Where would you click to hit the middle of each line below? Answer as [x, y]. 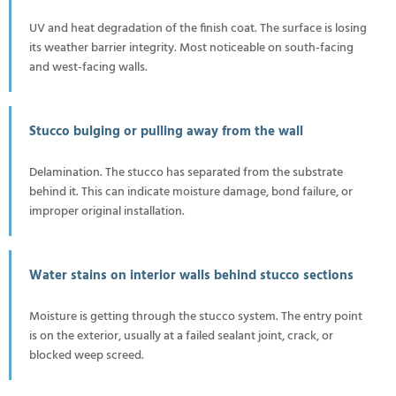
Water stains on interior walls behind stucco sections [191, 275]
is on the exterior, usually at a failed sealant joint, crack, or [181, 336]
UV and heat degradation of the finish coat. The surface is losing [198, 28]
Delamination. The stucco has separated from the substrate [186, 172]
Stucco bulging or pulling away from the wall [166, 131]
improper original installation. [107, 211]
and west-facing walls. [88, 67]
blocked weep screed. [87, 355]
